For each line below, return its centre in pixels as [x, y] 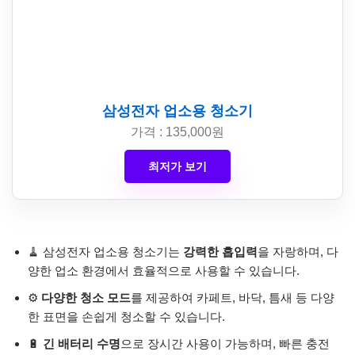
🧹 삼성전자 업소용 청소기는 [105, 252]
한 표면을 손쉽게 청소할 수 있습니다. [126, 317]
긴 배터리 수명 [82, 344]
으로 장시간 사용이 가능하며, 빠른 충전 [225, 344]
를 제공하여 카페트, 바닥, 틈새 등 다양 [233, 298]
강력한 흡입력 [220, 252]
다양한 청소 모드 [86, 298]
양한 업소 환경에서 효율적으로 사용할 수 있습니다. [164, 271]
